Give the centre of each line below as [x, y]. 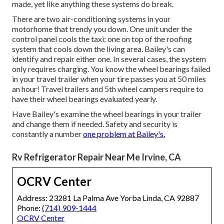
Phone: [29, 207]
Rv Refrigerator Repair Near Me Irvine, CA [96, 157]
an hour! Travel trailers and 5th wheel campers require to [108, 88]
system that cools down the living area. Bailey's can [98, 48]
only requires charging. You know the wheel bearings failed [111, 68]
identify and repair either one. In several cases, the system [109, 58]
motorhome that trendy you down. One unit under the [102, 28]
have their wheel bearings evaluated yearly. [84, 98]
